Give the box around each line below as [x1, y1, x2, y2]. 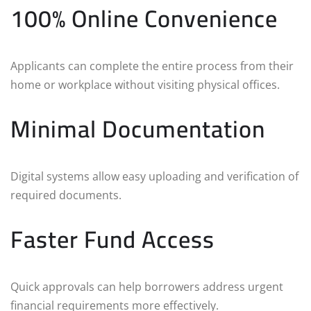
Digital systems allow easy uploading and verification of [10, 168, 299, 184]
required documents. [10, 187, 121, 203]
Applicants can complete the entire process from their [10, 58, 294, 74]
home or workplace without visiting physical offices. [10, 76, 280, 92]
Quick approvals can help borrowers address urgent [10, 278, 283, 294]
